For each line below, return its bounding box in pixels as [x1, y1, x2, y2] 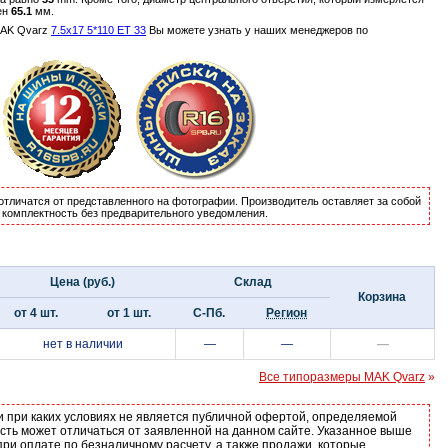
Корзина [358, 290, 406, 304]
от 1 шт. [106, 306, 151, 320]
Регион [266, 306, 307, 320]
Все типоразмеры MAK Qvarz [259, 370, 425, 384]
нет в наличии [42, 337, 123, 351]
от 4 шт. [13, 306, 58, 320]
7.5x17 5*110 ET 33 [51, 24, 146, 36]
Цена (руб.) [49, 275, 115, 289]
